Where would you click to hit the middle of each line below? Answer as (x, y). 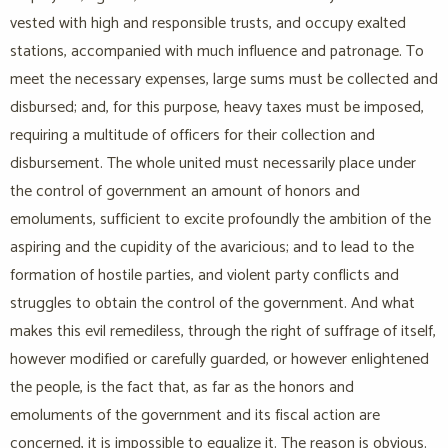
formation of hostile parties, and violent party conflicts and (204, 276)
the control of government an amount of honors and (185, 192)
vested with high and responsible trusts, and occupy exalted (208, 24)
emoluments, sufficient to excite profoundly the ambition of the (220, 220)
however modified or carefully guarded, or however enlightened (219, 360)
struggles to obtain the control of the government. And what (212, 304)
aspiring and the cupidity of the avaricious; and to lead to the (212, 248)
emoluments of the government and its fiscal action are (195, 416)
